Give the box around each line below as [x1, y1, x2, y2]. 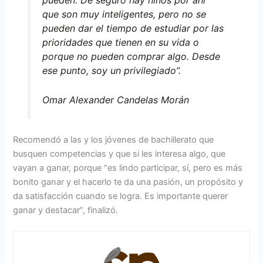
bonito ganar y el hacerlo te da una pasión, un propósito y [13, 176, 244, 187]
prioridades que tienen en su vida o [42, 36, 199, 48]
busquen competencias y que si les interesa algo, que [13, 148, 226, 159]
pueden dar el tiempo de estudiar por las [42, 22, 224, 34]
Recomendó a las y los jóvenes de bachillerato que [13, 134, 214, 145]
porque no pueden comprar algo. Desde [42, 50, 220, 62]
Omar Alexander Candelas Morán [42, 93, 189, 106]
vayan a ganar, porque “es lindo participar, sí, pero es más [13, 162, 243, 173]
